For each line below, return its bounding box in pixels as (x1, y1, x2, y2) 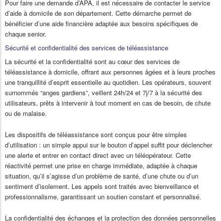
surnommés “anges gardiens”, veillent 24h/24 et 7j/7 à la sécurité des (5, 88, 202, 98)
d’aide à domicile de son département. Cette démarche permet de (5, 8, 191, 18)
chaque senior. (5, 29, 46, 39)
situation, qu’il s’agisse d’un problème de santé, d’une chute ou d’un (5, 171, 198, 181)
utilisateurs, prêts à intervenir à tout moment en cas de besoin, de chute (5, 98, 211, 108)
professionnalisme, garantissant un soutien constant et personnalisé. (5, 192, 201, 202)
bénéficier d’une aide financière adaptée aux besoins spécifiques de (5, 19, 198, 29)
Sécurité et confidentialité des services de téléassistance (5, 43, 168, 53)
